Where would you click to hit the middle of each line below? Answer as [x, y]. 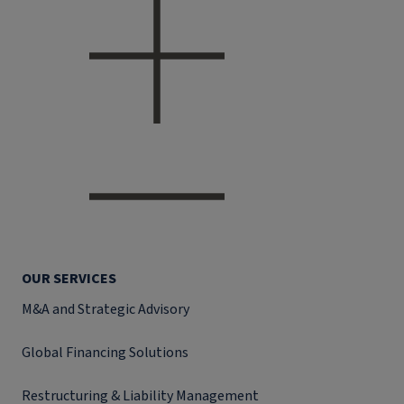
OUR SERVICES [69, 279]
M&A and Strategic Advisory [106, 309]
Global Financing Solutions [105, 353]
